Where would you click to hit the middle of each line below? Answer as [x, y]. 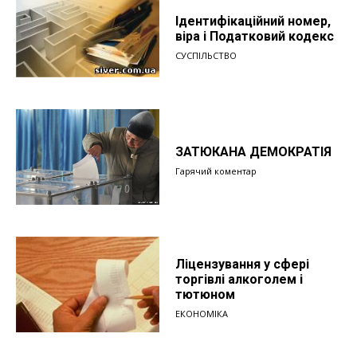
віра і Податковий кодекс [255, 36]
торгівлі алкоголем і [239, 279]
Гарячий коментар [216, 171]
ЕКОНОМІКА [202, 313]
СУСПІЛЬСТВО [206, 55]
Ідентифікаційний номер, [253, 21]
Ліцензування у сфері [242, 264]
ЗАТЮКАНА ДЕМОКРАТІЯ [253, 151]
